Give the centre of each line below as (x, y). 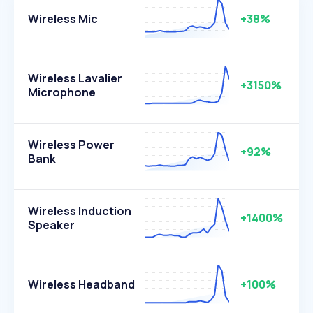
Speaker (51, 225)
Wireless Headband (81, 284)
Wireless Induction (80, 211)
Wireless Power (71, 145)
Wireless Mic (63, 19)
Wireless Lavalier (75, 78)
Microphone (62, 92)
